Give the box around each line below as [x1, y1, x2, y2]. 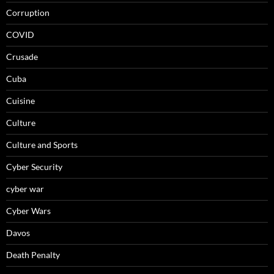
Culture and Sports [6, 139, 78, 150]
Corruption [6, 7, 50, 18]
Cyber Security [6, 161, 62, 172]
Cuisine [6, 95, 35, 106]
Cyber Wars [6, 206, 51, 217]
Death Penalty [6, 250, 60, 261]
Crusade [6, 51, 38, 62]
